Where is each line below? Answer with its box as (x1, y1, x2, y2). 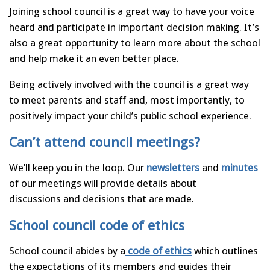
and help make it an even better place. (9, 52, 179, 65)
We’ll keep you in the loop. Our (9, 161, 146, 174)
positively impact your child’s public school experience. (9, 110, 251, 122)
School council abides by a (9, 244, 125, 257)
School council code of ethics (9, 217, 184, 233)
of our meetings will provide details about (9, 177, 196, 189)
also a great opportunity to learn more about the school (9, 37, 260, 49)
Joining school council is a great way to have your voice (9, 5, 254, 18)
